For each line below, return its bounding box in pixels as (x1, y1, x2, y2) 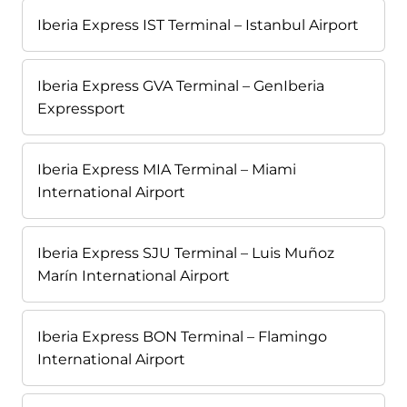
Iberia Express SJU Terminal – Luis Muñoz (37, 244, 334, 263)
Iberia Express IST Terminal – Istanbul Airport (37, 16, 359, 35)
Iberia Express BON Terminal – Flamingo (37, 328, 327, 346)
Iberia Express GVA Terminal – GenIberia (37, 77, 324, 95)
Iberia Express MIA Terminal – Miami (37, 161, 296, 179)
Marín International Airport (37, 267, 230, 285)
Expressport (37, 100, 125, 118)
